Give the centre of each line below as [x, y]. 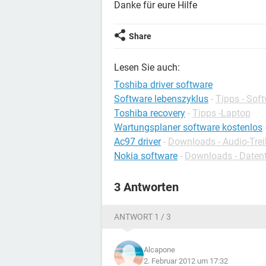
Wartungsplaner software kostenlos [188, 127]
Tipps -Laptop [221, 113]
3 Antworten [146, 187]
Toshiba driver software [163, 85]
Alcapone [159, 250]
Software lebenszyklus [161, 99]
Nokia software [146, 156]
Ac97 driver [137, 142]
